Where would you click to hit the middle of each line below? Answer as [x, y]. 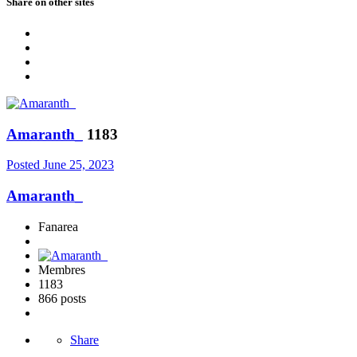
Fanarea [58, 226]
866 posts [62, 298]
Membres [62, 269]
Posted [25, 165]
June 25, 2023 [78, 165]
